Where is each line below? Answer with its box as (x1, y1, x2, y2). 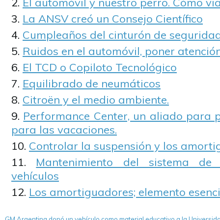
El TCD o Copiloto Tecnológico (23, 60, 177, 74)
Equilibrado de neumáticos (23, 77, 161, 90)
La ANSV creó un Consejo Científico (23, 12, 203, 26)
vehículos (11, 169, 59, 183)
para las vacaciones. (11, 123, 117, 137)
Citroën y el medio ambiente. (23, 93, 169, 107)
